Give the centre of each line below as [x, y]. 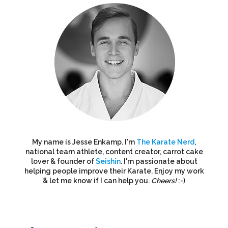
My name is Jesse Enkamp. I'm [84, 142]
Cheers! [164, 181]
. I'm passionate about [159, 161]
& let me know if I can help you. [97, 181]
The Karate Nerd [165, 142]
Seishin [108, 161]
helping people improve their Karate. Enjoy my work [114, 171]
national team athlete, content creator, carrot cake [114, 152]
